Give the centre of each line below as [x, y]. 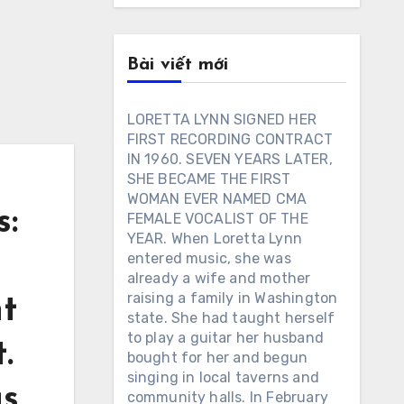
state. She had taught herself [231, 318]
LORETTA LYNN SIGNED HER [222, 119]
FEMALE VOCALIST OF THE [217, 219]
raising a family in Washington [232, 298]
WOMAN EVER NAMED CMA [217, 199]
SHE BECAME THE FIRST [209, 179]
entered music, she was [209, 258]
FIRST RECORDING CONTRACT [230, 139]
